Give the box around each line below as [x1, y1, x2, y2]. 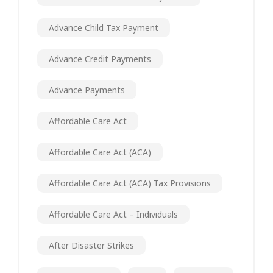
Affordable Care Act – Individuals [49, 208, 178, 220]
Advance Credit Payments [49, 52, 151, 65]
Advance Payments [49, 83, 125, 96]
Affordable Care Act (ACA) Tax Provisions [49, 177, 211, 189]
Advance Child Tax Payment [49, 21, 158, 34]
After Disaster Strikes [49, 239, 134, 251]
